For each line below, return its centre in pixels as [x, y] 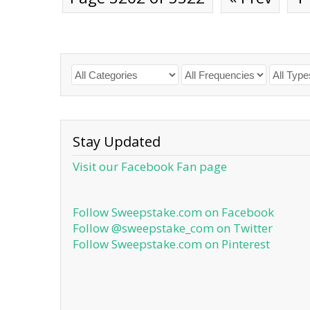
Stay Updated [117, 142]
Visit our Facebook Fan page [150, 166]
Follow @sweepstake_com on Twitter [173, 228]
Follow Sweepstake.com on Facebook [173, 212]
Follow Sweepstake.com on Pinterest [171, 244]
